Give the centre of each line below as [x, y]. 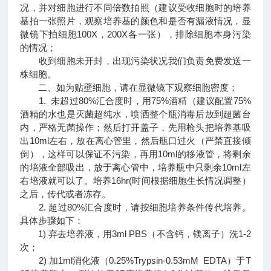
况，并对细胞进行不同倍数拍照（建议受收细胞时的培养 [135, 8]
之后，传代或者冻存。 [66, 194]
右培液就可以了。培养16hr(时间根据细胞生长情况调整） [135, 181]
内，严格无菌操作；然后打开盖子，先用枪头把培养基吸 [135, 127]
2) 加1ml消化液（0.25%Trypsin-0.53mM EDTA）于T [135, 260]
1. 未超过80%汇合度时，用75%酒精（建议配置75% [135, 101]
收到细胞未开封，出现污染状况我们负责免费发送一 [135, 61]
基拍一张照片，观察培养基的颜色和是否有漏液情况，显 [135, 21]
